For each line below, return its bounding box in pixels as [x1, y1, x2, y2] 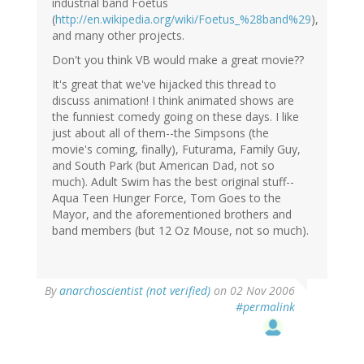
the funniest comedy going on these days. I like [52, 109, 299, 125]
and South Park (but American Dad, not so [52, 158, 275, 174]
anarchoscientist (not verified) [59, 283, 210, 299]
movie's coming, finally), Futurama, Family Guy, [52, 141, 301, 158]
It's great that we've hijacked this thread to [52, 76, 276, 93]
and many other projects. [52, 28, 184, 44]
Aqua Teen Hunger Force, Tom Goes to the [52, 190, 281, 206]
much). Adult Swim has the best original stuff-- [52, 174, 294, 190]
